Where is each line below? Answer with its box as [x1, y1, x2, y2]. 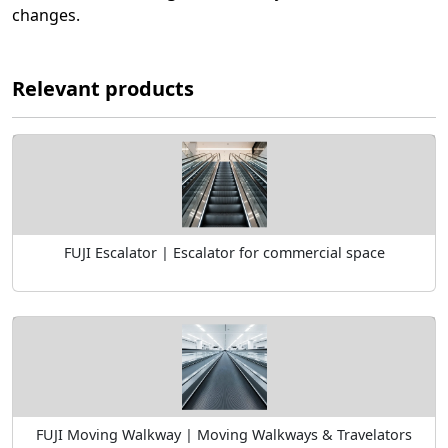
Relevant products [12, 75, 194, 102]
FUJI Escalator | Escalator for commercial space [63, 243, 385, 262]
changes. [12, 4, 80, 26]
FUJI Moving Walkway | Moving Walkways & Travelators [36, 425, 412, 445]
